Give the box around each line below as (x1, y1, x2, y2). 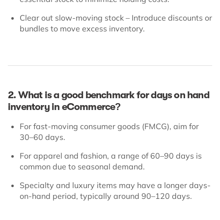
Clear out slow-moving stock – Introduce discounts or (20, 12, 212, 23)
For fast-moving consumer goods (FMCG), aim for (20, 121, 199, 131)
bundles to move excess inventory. (20, 23, 145, 33)
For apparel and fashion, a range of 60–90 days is (20, 150, 202, 161)
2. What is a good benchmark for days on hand (8, 89, 209, 101)
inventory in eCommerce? (8, 101, 121, 112)
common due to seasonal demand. (20, 161, 145, 171)
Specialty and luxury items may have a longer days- (20, 180, 211, 190)
